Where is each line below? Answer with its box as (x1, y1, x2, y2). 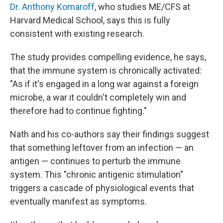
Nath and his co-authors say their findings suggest (10, 128, 209, 139)
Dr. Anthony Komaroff (10, 1, 95, 12)
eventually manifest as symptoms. (10, 196, 147, 207)
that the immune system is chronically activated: (10, 65, 202, 76)
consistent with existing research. (10, 28, 144, 39)
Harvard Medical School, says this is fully (10, 14, 170, 25)
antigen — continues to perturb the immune (10, 155, 181, 166)
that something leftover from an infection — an (10, 142, 194, 153)
